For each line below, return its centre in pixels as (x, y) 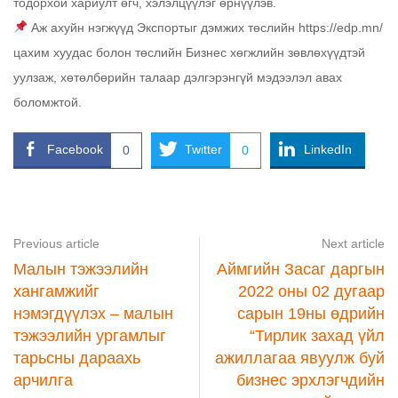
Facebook (75, 149)
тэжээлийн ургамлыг (90, 335)
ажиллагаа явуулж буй (300, 358)
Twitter (203, 149)
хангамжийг (56, 291)
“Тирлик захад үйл (317, 335)
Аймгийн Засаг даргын (301, 269)
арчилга (43, 380)
